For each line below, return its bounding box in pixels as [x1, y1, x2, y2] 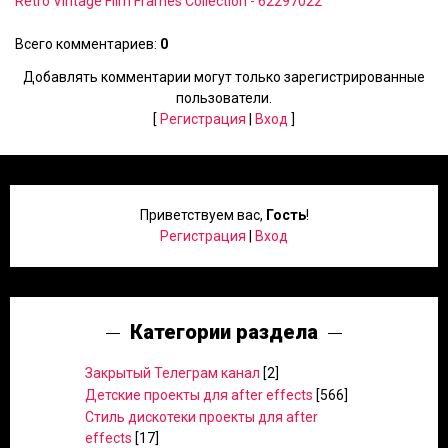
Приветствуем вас [139, 207, 260, 223]
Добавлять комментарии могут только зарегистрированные [23, 69, 425, 85]
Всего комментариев [15, 36, 154, 52]
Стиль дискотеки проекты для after [85, 409, 318, 425]
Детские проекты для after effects [85, 387, 313, 403]
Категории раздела [130, 320, 318, 344]
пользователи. [176, 90, 272, 106]
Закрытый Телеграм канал [85, 365, 260, 381]
